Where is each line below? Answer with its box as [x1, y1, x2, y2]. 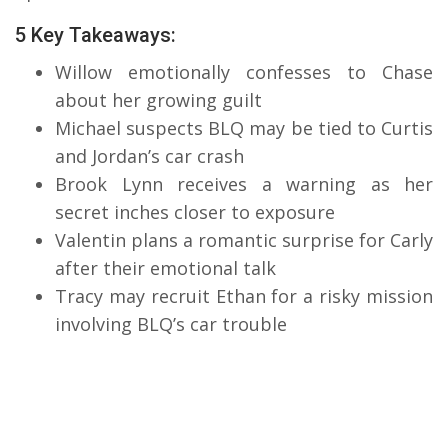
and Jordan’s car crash [55, 144, 244, 169]
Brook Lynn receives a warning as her [55, 172, 433, 197]
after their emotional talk [55, 256, 276, 281]
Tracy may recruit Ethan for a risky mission [55, 284, 433, 309]
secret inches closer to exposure [55, 200, 335, 225]
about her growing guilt [55, 88, 262, 113]
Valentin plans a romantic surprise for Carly [55, 228, 433, 253]
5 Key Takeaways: [15, 23, 176, 48]
